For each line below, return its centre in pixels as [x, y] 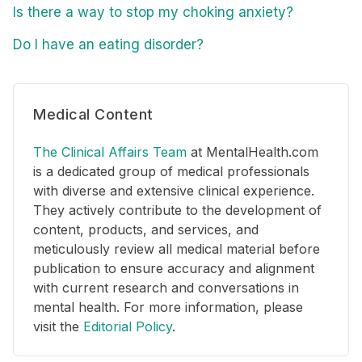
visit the [58, 327]
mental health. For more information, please [168, 307]
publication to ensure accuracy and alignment [174, 269]
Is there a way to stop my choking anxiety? [153, 13]
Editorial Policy [128, 327]
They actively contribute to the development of [177, 210]
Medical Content [93, 115]
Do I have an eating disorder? [108, 45]
